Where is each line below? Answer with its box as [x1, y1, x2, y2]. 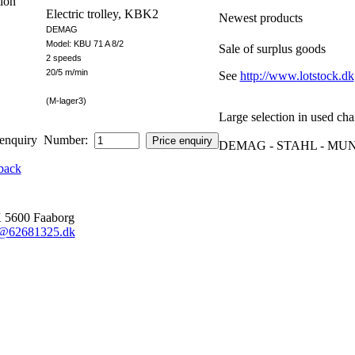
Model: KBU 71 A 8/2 [45, 39, 124, 48]
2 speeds [45, 53, 82, 63]
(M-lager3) [45, 96, 86, 105]
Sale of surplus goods [218, 42, 326, 55]
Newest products [218, 11, 303, 25]
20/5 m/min [45, 67, 88, 77]
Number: [36, 133, 94, 147]
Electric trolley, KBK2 [45, 7, 158, 21]
